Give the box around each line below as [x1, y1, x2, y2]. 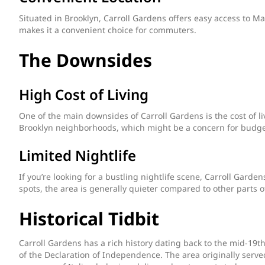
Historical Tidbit [19, 206, 159, 231]
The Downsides [19, 47, 152, 72]
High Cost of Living [19, 84, 148, 104]
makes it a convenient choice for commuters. [19, 24, 196, 35]
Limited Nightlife [19, 145, 136, 165]
